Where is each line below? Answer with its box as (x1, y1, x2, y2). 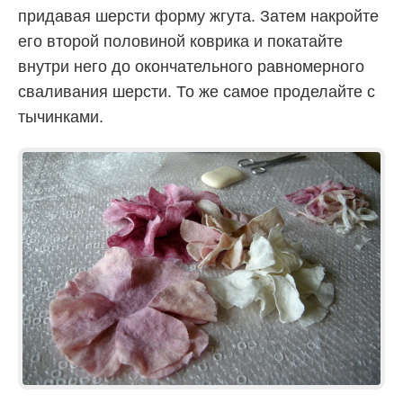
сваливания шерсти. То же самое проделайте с (18, 83, 375, 102)
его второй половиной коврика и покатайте (18, 32, 343, 51)
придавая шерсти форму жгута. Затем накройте (18, 7, 379, 26)
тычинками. (18, 108, 103, 127)
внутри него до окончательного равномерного (18, 58, 364, 76)
